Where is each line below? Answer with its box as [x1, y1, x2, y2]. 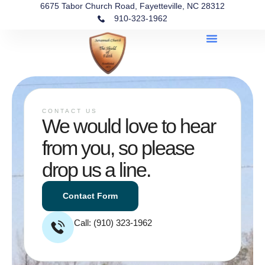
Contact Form [63, 191, 118, 201]
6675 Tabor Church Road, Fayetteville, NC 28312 [40, 1, 225, 11]
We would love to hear [42, 115, 215, 137]
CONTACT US [42, 108, 98, 114]
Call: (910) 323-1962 [74, 218, 152, 228]
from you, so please [42, 137, 194, 159]
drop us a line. [42, 159, 150, 181]
